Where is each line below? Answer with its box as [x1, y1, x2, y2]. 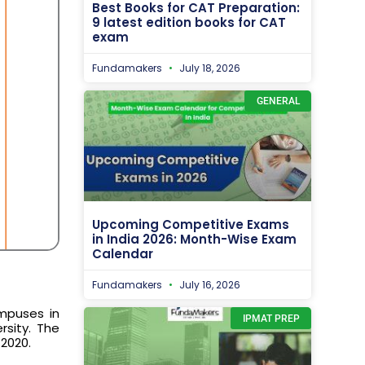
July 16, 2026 [177, 278, 240, 292]
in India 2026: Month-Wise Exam [92, 231, 297, 248]
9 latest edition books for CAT [92, 13, 286, 31]
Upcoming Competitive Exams [92, 216, 289, 234]
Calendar [92, 245, 153, 263]
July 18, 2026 [177, 60, 240, 75]
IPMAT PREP [242, 312, 300, 324]
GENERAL [256, 95, 300, 107]
